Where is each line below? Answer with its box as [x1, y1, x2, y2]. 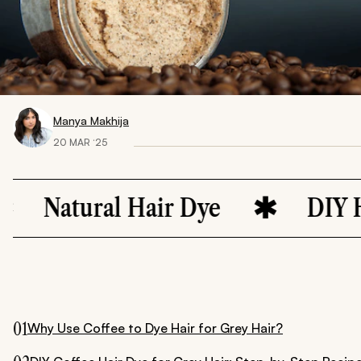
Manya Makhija [53, 114, 129, 128]
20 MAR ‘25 [53, 136, 107, 149]
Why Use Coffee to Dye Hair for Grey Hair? [27, 319, 283, 336]
